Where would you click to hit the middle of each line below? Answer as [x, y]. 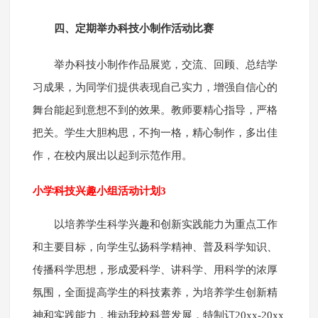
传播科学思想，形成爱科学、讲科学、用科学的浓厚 [155, 270]
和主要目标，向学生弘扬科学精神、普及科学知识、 [155, 247]
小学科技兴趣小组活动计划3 [99, 191]
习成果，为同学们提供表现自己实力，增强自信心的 [155, 88]
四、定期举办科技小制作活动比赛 [133, 29]
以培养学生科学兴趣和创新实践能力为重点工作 [165, 225]
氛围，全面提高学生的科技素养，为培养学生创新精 [155, 293]
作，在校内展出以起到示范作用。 [112, 156]
